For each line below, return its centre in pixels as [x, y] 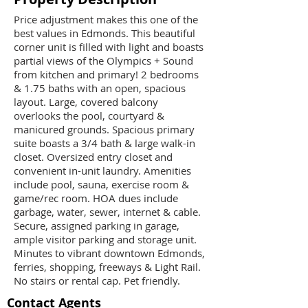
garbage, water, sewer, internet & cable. [107, 212]
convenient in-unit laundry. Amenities [102, 170]
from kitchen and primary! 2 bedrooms [106, 74]
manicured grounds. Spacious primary [104, 129]
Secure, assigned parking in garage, [97, 225]
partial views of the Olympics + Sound [103, 60]
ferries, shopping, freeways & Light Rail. [107, 267]
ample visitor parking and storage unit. [105, 239]
